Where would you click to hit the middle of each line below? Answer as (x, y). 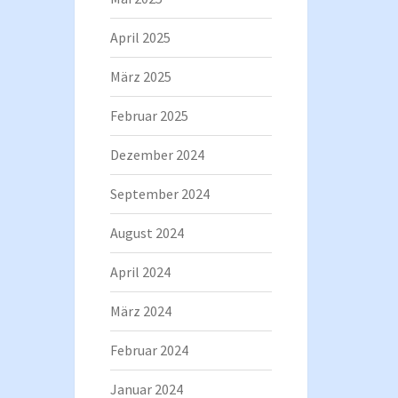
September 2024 (159, 193)
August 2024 (147, 232)
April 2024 (140, 271)
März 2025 (140, 76)
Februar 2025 (149, 115)
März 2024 (140, 310)
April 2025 (140, 37)
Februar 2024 (149, 350)
